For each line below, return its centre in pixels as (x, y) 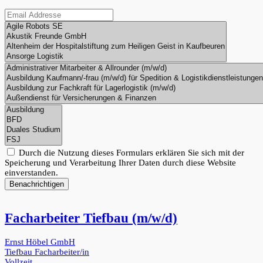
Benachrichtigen (37, 184)
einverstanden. (31, 172)
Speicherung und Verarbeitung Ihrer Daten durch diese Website (120, 162)
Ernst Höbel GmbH (40, 242)
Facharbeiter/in (62, 252)
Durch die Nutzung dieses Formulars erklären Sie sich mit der (130, 152)
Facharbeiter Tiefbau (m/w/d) (91, 218)
